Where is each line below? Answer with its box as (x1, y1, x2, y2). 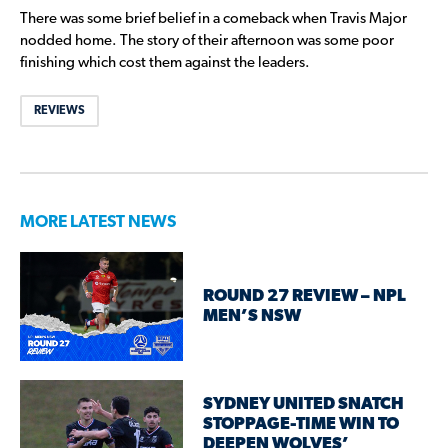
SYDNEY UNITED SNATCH (203, 395, 405, 413)
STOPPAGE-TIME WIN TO (203, 415, 400, 433)
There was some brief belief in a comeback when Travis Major (20, 12, 407, 28)
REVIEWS (34, 105, 85, 118)
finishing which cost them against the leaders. (20, 56, 310, 72)
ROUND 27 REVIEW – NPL (203, 287, 407, 305)
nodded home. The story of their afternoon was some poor (20, 34, 394, 50)
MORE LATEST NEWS (20, 214, 176, 232)
